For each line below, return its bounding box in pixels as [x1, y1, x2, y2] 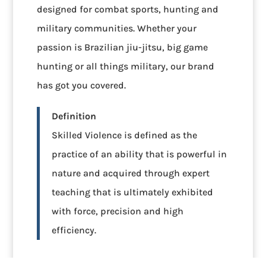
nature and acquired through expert [52, 167, 210, 179]
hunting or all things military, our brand [37, 60, 215, 72]
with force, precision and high [52, 205, 184, 217]
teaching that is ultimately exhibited [52, 186, 214, 198]
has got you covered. [37, 79, 126, 91]
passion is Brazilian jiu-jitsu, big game [37, 41, 208, 53]
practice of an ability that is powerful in [52, 148, 227, 160]
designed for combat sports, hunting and [37, 3, 219, 15]
